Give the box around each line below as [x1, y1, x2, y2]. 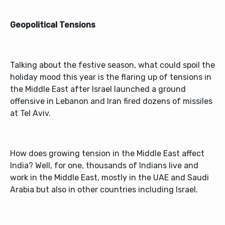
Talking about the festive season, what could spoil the [10, 60, 215, 70]
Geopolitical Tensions [10, 20, 95, 30]
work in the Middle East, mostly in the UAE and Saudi [10, 173, 209, 182]
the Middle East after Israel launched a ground [10, 84, 186, 94]
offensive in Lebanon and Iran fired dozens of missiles [10, 96, 212, 106]
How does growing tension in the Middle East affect [10, 149, 204, 158]
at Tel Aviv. [10, 108, 53, 118]
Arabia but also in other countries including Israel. [10, 185, 200, 194]
